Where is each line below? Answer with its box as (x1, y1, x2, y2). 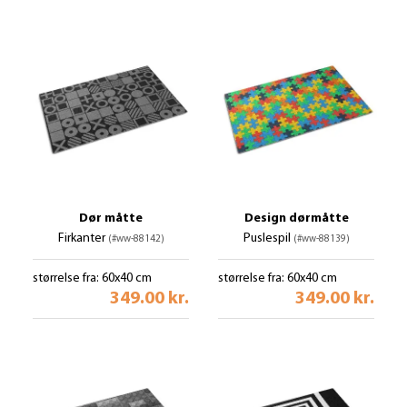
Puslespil (243, 232, 293, 245)
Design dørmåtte (243, 212, 349, 225)
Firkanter (57, 232, 108, 245)
